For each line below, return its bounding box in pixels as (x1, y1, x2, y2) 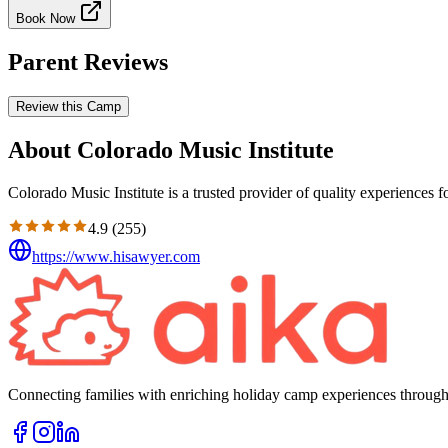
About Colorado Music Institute (8, 137, 334, 164)
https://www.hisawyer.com (32, 247, 200, 265)
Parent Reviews (8, 49, 168, 76)
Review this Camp (16, 99, 121, 115)
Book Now (16, 11, 79, 27)
